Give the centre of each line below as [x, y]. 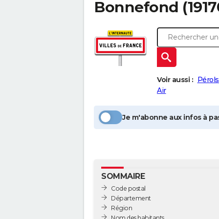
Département [131, 198]
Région [121, 208]
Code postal [128, 188]
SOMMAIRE [123, 176]
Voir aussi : [175, 80]
